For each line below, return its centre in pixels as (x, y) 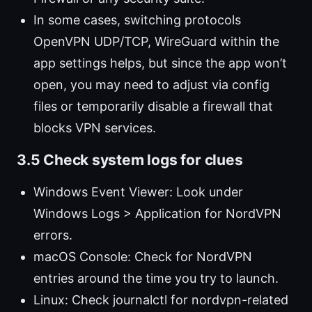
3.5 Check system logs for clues (130, 160)
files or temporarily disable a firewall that (153, 107)
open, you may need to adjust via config (151, 85)
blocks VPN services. (95, 128)
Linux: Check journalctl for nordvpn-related (161, 300)
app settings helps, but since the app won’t (160, 63)
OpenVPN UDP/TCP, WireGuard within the (156, 42)
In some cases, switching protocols (137, 20)
